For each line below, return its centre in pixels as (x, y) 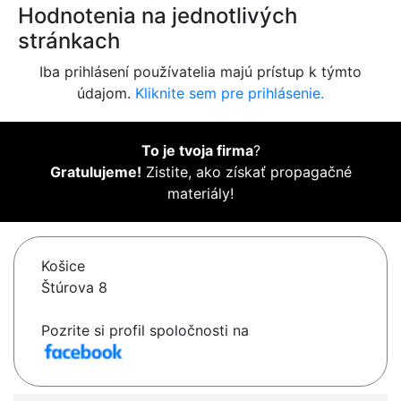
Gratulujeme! (95, 172)
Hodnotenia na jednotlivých (158, 16)
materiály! (200, 194)
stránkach (69, 41)
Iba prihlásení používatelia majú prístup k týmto (200, 72)
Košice (63, 266)
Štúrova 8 (74, 288)
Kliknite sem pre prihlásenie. (230, 94)
